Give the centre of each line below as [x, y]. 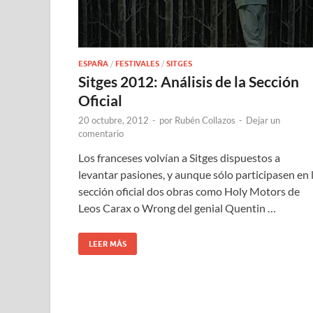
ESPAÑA [93, 63]
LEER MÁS [108, 243]
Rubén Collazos [205, 120]
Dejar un [263, 120]
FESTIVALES [137, 63]
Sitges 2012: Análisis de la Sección [189, 81]
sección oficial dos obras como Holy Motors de [189, 191]
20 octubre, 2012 [114, 120]
